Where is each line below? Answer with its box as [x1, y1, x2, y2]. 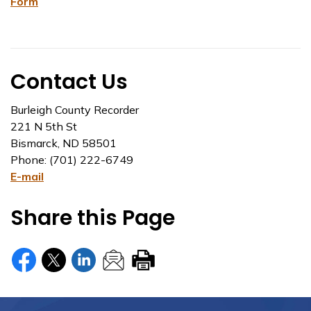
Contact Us [10, 67, 128, 96]
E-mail [10, 169, 44, 183]
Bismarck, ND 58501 [10, 136, 117, 150]
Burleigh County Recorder [10, 103, 139, 117]
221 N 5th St [10, 119, 77, 133]
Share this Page [10, 203, 175, 233]
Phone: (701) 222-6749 [10, 153, 133, 167]
